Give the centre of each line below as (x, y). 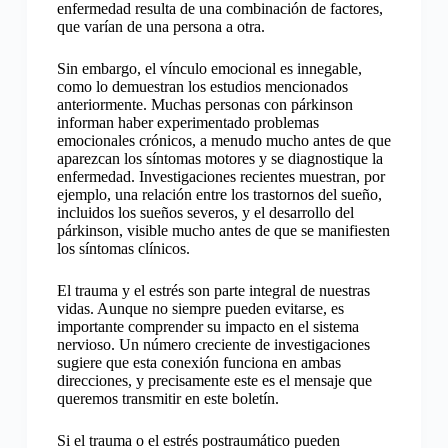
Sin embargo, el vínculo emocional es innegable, (209, 69)
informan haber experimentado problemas (187, 123)
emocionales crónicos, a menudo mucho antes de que (223, 141)
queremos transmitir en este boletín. (167, 399)
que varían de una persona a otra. (160, 27)
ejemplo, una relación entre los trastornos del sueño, (219, 195)
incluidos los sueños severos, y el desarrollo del (205, 213)
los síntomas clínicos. (123, 249)
